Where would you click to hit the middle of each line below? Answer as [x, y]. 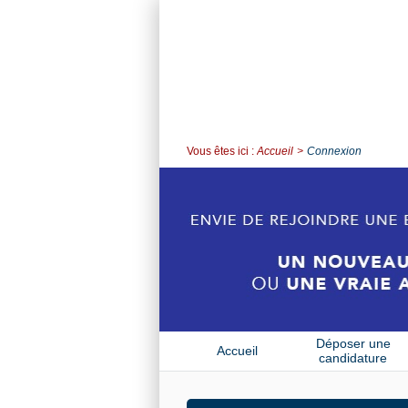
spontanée [353, 372]
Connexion [334, 151]
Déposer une [353, 343]
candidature [353, 357]
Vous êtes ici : [222, 151]
